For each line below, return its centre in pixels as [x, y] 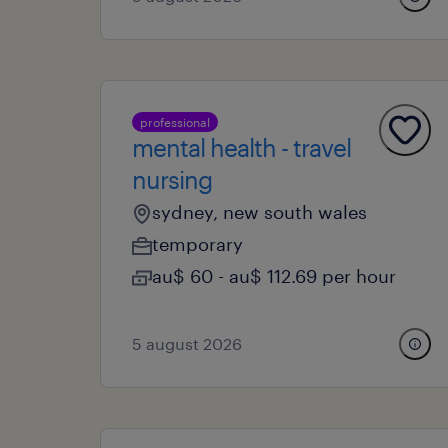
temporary [197, 244]
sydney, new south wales [259, 212]
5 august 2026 [187, 343]
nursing [172, 179]
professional [175, 122]
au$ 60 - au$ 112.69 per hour [274, 276]
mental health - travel [241, 147]
